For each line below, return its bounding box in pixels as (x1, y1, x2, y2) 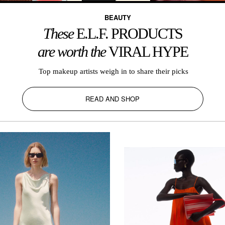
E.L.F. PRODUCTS (76, 25, 182, 42)
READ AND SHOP (85, 93, 140, 103)
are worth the (37, 43, 108, 60)
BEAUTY (104, 12, 131, 22)
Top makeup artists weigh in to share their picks (37, 67, 188, 75)
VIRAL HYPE (108, 43, 188, 60)
